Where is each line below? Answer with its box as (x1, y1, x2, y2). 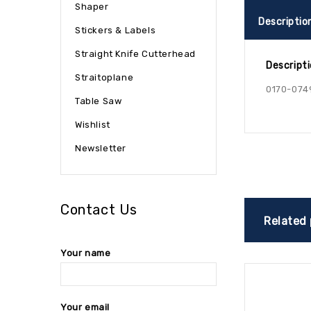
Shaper (75, 1, 109, 12)
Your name (60, 248, 111, 258)
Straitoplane (75, 72, 134, 83)
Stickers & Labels (75, 25, 156, 35)
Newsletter (75, 143, 126, 153)
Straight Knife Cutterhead (75, 49, 196, 59)
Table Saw (75, 96, 122, 106)
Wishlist (75, 119, 110, 130)
